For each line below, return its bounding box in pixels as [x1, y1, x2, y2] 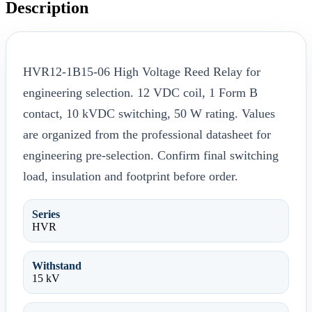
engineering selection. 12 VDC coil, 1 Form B [23, 85, 258, 100]
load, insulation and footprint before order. [23, 169, 238, 183]
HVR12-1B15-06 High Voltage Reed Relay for [23, 64, 260, 79]
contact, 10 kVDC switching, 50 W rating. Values [23, 106, 275, 120]
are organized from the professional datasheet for [23, 127, 271, 141]
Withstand [32, 259, 81, 272]
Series [32, 208, 60, 220]
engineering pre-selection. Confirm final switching [23, 148, 279, 162]
